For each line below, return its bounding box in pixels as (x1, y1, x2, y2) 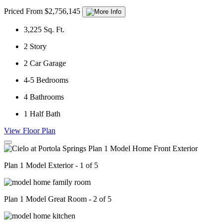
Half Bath (30, 110, 60, 118)
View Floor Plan (4, 126, 55, 135)
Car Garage (30, 59, 66, 68)
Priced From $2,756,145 (4, 7, 82, 16)
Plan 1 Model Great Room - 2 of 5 (4, 195, 111, 204)
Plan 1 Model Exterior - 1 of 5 (4, 161, 98, 170)
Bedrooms (36, 76, 68, 85)
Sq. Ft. (44, 25, 64, 34)
